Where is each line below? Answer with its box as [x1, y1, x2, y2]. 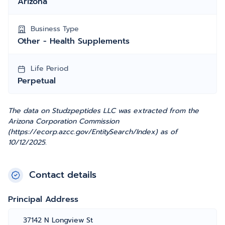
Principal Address [8, 193, 78, 205]
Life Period [31, 63, 68, 74]
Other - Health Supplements [18, 35, 130, 47]
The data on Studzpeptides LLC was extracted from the [8, 105, 199, 116]
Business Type [31, 24, 79, 34]
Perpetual [18, 75, 56, 87]
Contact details [29, 168, 96, 182]
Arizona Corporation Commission [8, 116, 119, 127]
